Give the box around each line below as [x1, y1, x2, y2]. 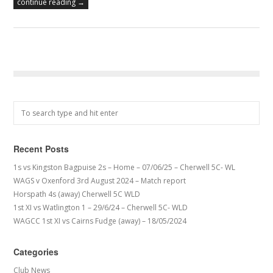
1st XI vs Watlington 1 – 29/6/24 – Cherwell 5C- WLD [13, 202, 188, 213]
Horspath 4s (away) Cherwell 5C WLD [13, 189, 141, 200]
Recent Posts [13, 143, 69, 155]
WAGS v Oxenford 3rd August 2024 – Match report [13, 175, 186, 186]
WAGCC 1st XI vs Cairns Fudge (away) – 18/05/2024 [13, 216, 187, 227]
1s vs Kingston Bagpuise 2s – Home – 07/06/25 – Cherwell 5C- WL [13, 162, 236, 173]
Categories [13, 246, 59, 258]
